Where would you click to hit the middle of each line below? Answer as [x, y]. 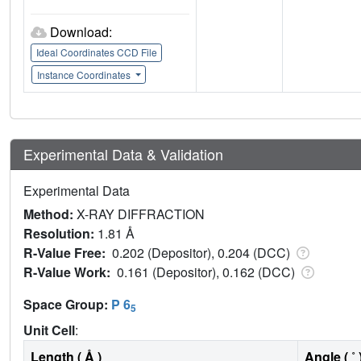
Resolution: [60, 233]
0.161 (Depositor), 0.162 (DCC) [207, 272]
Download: [81, 31]
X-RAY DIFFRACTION [141, 214]
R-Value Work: [70, 272]
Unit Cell [49, 330]
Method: [50, 214]
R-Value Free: [68, 252]
